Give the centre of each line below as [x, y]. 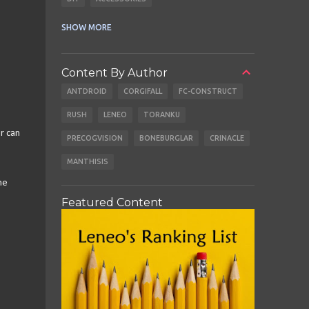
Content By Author [114, 72]
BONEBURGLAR [166, 138]
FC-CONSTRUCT [208, 91]
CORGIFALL [142, 91]
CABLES [80, 22]
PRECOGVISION [94, 138]
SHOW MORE [86, 28]
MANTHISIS [87, 162]
